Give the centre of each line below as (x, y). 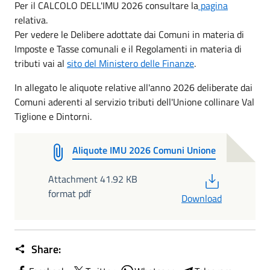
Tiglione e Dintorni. (53, 116)
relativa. (31, 20)
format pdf (70, 193)
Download (202, 198)
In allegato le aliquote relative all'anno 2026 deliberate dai (133, 87)
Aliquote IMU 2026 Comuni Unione (144, 150)
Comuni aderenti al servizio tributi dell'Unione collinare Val (134, 102)
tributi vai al (41, 63)
